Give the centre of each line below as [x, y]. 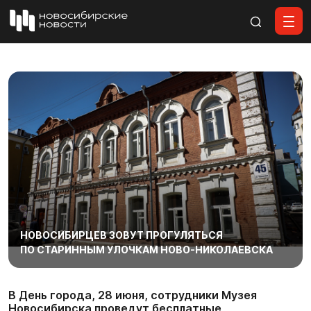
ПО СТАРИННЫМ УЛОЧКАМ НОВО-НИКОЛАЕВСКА [146, 249]
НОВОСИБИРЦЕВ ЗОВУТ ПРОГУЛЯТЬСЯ [121, 235]
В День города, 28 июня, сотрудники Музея [133, 295]
